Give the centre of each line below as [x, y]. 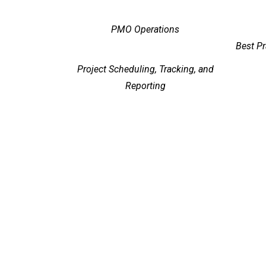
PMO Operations [145, 30]
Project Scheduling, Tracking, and [145, 69]
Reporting [145, 85]
